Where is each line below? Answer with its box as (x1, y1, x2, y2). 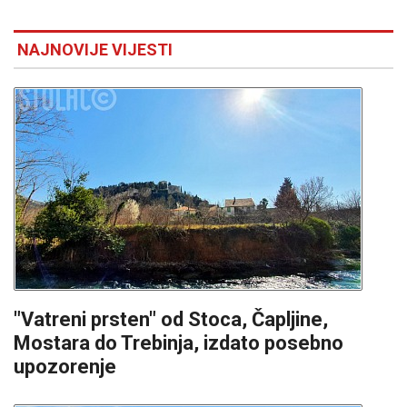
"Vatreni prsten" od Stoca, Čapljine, (14, 308, 328, 332)
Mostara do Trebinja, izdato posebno (14, 332, 343, 355)
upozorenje (14, 355, 116, 379)
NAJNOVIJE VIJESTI (17, 40, 173, 60)
